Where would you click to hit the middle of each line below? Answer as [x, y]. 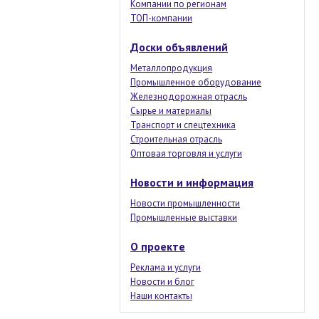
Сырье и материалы [171, 111]
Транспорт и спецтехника [183, 125]
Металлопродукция [171, 68]
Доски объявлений [179, 47]
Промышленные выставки [184, 218]
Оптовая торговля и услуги [186, 153]
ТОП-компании [161, 18]
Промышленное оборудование [196, 82]
